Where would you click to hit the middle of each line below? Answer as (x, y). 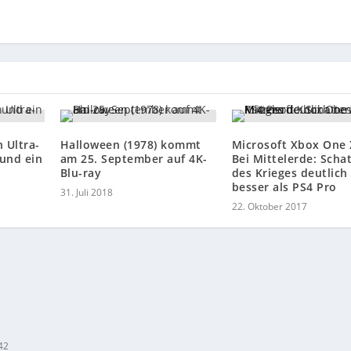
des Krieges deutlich (289, 173)
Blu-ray (81, 173)
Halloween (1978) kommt (130, 145)
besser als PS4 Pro (284, 187)
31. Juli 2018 (86, 193)
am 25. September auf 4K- (134, 159)
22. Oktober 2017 (269, 207)
